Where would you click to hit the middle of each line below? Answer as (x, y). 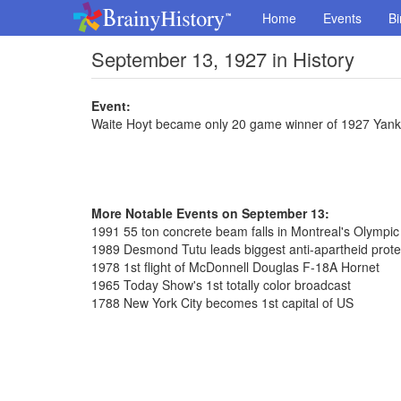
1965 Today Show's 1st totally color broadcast (221, 285)
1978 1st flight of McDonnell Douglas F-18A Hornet (235, 267)
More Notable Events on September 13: (210, 213)
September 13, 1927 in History (223, 59)
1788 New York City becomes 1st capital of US (222, 303)
